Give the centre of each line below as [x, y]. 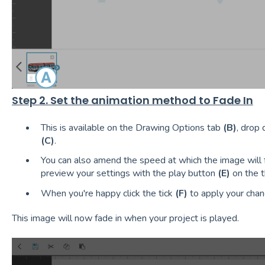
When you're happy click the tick [108, 193]
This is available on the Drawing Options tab [132, 128]
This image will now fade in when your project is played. [127, 218]
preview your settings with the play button [129, 174]
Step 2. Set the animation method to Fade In [132, 100]
